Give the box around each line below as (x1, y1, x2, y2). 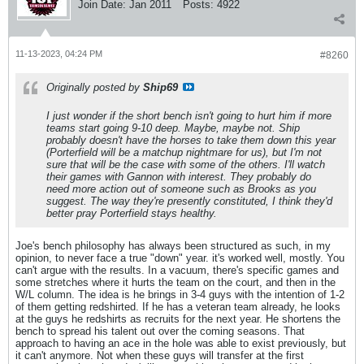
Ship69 (143, 81, 178, 93)
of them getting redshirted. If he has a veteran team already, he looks (15, 301, 340, 313)
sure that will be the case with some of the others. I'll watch (46, 158, 325, 171)
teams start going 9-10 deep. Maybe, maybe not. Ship (46, 122, 300, 134)
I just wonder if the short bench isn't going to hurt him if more (46, 110, 331, 122)
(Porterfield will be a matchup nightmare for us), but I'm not (46, 146, 322, 158)
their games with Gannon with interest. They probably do (46, 171, 311, 183)
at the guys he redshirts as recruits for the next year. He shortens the (15, 313, 340, 325)
